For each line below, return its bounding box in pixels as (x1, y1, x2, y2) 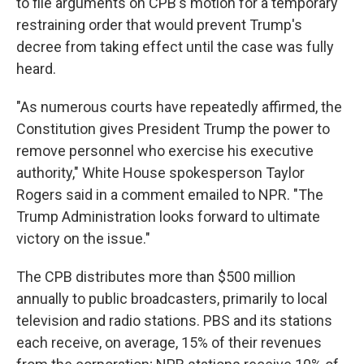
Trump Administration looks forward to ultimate (16, 208, 320, 225)
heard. (16, 60, 56, 77)
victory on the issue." (16, 230, 150, 247)
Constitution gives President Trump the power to (16, 120, 330, 137)
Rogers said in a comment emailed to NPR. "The (16, 186, 323, 203)
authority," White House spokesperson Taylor (16, 164, 305, 181)
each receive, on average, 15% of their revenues (16, 334, 322, 351)
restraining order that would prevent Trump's (16, 16, 302, 33)
